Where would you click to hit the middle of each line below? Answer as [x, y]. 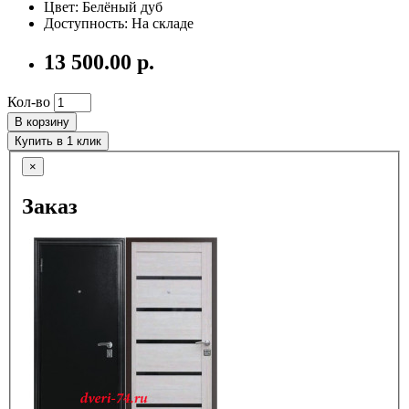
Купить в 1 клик [58, 141]
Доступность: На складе [119, 23]
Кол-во [29, 101]
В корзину [42, 121]
